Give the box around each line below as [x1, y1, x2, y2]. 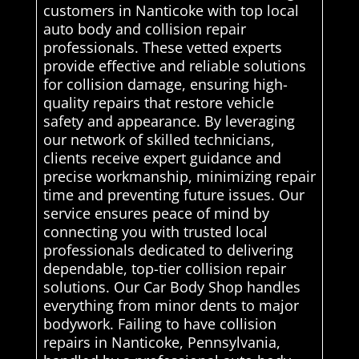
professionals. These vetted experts [42, 37, 282, 57]
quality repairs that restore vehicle [42, 92, 274, 112]
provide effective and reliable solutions [42, 55, 306, 75]
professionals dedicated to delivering [42, 240, 293, 260]
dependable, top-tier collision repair [42, 258, 286, 278]
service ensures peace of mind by [42, 203, 269, 223]
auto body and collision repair [42, 18, 246, 38]
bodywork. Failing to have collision [42, 313, 276, 333]
